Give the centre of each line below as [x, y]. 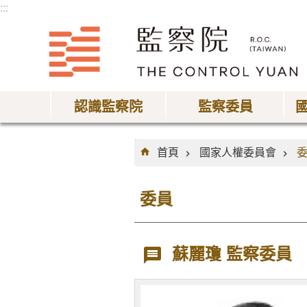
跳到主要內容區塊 [51, 16]
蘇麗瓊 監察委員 [232, 254]
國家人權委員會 [238, 152]
